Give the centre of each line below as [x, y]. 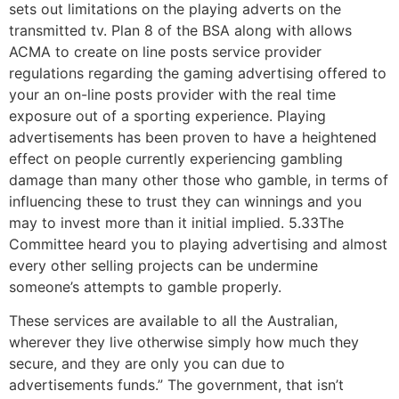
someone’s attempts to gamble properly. [145, 286]
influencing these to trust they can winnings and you [185, 201]
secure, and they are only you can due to [147, 364]
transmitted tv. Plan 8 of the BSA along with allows [180, 30]
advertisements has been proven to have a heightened [193, 137]
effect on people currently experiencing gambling [176, 158]
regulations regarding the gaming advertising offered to [198, 73]
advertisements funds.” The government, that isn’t [176, 385]
